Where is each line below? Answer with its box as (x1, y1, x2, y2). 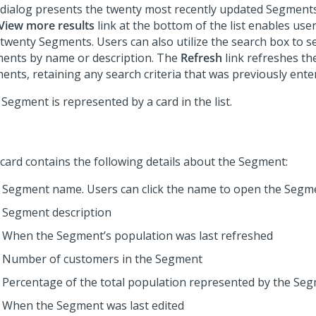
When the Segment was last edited (2, 298, 184, 313)
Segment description (2, 205, 111, 220)
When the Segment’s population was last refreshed (2, 228, 273, 243)
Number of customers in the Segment (2, 251, 202, 267)
